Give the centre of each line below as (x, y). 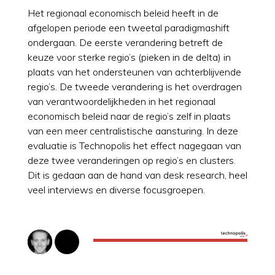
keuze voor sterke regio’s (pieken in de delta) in (129, 57)
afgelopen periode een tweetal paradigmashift (128, 27)
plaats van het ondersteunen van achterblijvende (134, 72)
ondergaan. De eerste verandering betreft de (125, 42)
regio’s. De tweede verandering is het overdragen (134, 86)
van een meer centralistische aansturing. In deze (133, 130)
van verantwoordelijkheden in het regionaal (121, 101)
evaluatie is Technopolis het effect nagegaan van (134, 145)
